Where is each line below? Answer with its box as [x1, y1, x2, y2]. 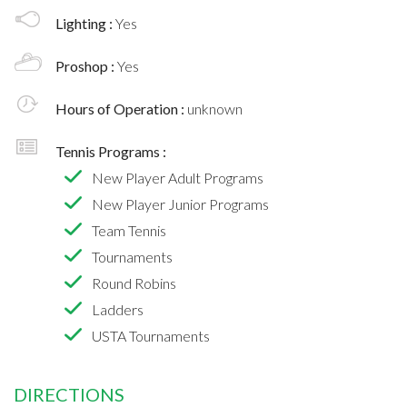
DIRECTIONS [14, 382, 124, 405]
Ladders [92, 300, 144, 318]
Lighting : [55, 14, 115, 32]
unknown [187, 99, 243, 117]
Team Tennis [92, 221, 166, 239]
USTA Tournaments [92, 326, 210, 344]
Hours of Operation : [55, 99, 187, 117]
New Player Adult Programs [92, 168, 263, 186]
